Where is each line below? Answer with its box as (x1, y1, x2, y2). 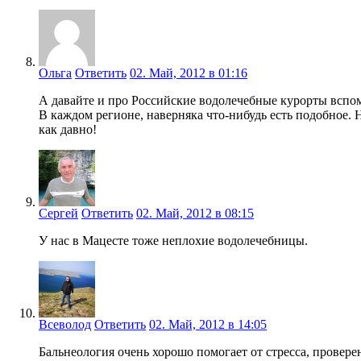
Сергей (39, 205, 78, 220)
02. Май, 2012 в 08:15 (136, 205, 254, 220)
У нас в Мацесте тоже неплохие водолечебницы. (39, 233, 308, 247)
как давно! (39, 122, 97, 136)
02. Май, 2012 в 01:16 (130, 65, 247, 80)
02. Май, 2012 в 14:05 (149, 317, 267, 331)
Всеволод (39, 317, 91, 331)
